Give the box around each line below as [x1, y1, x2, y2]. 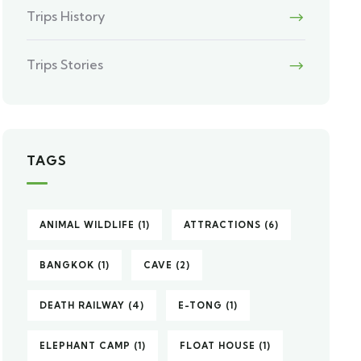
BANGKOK [39, 259, 95, 271]
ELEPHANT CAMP [39, 340, 131, 351]
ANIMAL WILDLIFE [39, 219, 135, 230]
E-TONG [178, 300, 223, 311]
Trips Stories [27, 56, 104, 73]
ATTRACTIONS [184, 219, 262, 230]
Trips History [27, 8, 106, 24]
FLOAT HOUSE [180, 340, 256, 351]
